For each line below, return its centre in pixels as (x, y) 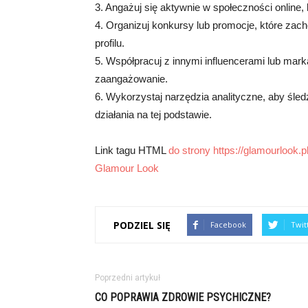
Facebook (228, 224)
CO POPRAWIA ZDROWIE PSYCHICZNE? (183, 297)
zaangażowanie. (131, 79)
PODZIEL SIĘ (142, 225)
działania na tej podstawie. (153, 114)
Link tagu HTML (132, 150)
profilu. (110, 43)
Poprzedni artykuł (128, 278)
